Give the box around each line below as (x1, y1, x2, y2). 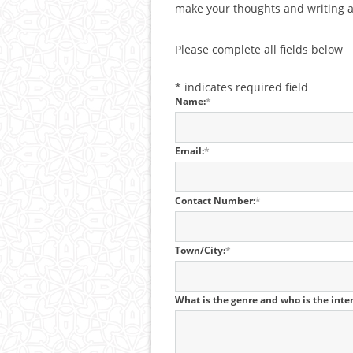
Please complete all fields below (175, 42, 343, 57)
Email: (175, 144, 204, 158)
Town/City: (175, 243, 225, 257)
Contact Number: (175, 194, 255, 207)
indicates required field (184, 80, 308, 95)
